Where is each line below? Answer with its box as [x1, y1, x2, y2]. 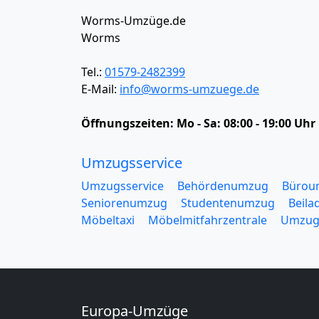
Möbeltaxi [81, 212, 135, 228]
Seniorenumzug [81, 195, 167, 211]
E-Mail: [81, 81, 120, 97]
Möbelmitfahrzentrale [148, 212, 267, 228]
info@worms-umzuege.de [120, 81, 259, 97]
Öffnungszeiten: [81, 115, 177, 131]
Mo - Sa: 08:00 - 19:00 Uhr [177, 115, 315, 131]
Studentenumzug [181, 195, 275, 211]
